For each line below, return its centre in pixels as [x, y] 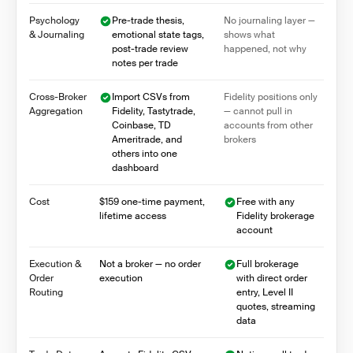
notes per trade [145, 63]
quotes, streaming [276, 307]
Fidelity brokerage [275, 216]
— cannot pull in [258, 111]
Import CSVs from [151, 97]
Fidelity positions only [271, 97]
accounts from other [268, 125]
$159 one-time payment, [152, 202]
